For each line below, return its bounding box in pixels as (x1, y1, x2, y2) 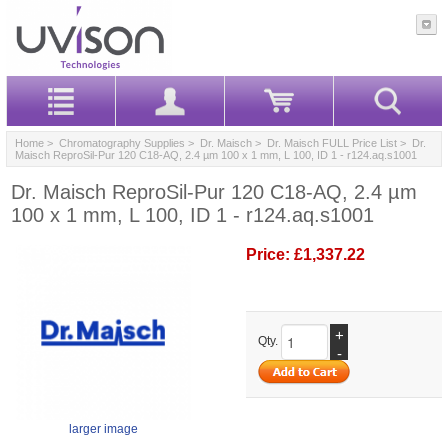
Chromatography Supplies (59, 136, 185, 149)
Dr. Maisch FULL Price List (267, 136, 397, 149)
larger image (69, 421, 138, 436)
